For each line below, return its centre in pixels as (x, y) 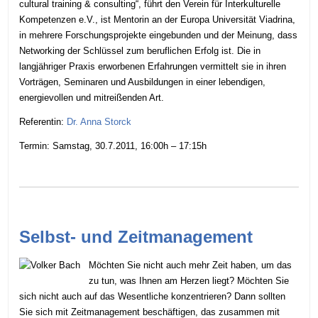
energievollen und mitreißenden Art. (92, 98)
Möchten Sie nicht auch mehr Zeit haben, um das (191, 265)
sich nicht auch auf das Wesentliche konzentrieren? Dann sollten (153, 296)
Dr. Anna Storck (99, 122)
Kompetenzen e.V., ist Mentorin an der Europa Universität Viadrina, (158, 20)
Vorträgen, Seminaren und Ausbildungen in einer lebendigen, (143, 82)
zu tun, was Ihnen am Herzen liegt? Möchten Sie (189, 280)
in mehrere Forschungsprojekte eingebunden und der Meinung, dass (159, 35)
